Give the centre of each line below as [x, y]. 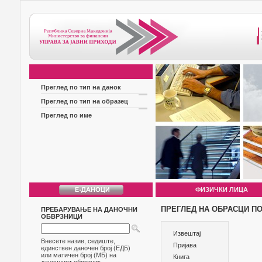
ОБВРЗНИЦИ [62, 216]
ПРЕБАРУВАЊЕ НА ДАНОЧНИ [89, 209]
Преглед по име [66, 115]
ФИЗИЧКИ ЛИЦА [222, 189]
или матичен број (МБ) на [79, 255]
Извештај [187, 233]
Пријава [185, 245]
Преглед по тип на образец [85, 101]
